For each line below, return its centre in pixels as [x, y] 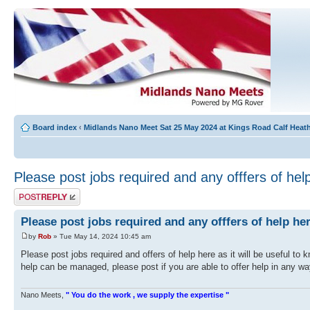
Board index [55, 127]
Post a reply [34, 192]
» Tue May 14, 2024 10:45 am [101, 237]
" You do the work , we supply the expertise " [147, 294]
